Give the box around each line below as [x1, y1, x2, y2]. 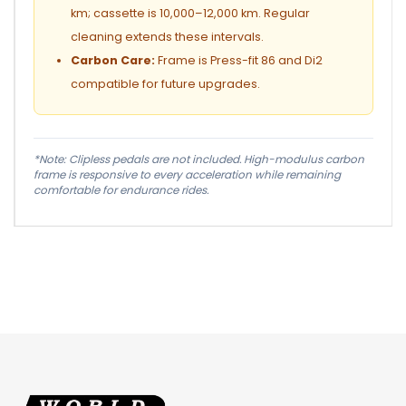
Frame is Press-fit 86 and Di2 [155, 52, 323, 68]
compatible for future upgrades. [71, 75, 260, 92]
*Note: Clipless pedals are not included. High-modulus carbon [34, 151, 364, 167]
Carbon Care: [71, 52, 155, 68]
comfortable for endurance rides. [34, 182, 208, 198]
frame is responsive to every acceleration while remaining [34, 167, 341, 182]
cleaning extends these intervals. [71, 28, 264, 44]
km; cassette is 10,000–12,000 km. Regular [71, 5, 310, 21]
